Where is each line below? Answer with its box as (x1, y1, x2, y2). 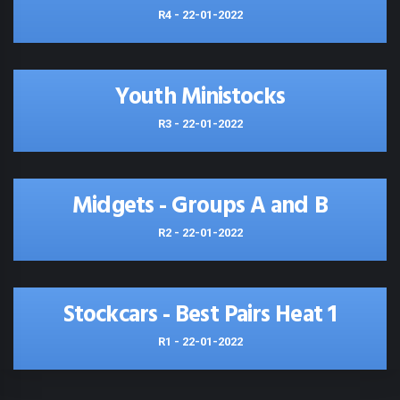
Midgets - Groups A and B (72, 188, 328, 225)
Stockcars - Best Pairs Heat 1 (63, 297, 337, 334)
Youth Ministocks (115, 79, 285, 116)
